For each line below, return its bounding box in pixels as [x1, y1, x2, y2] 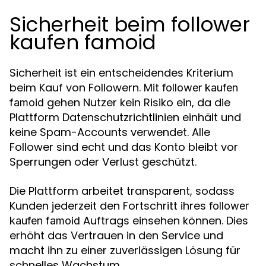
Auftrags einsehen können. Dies [80, 213, 248, 228]
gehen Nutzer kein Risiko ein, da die [44, 95, 230, 110]
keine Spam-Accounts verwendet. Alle [9, 125, 210, 140]
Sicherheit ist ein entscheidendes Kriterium [9, 65, 233, 80]
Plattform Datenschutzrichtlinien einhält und [9, 110, 241, 125]
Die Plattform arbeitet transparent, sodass [9, 183, 235, 198]
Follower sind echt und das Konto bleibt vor [9, 140, 238, 154]
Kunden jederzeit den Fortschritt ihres [9, 198, 209, 213]
